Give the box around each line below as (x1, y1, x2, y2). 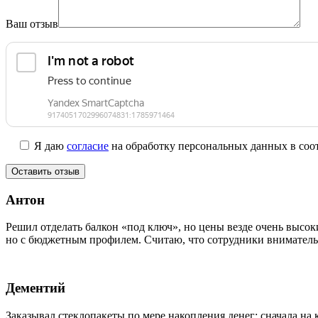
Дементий (6, 280, 65, 296)
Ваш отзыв (6, 17, 58, 30)
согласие (67, 139, 109, 152)
